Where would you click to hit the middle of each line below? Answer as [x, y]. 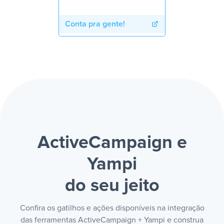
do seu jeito [112, 186]
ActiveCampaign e [112, 143]
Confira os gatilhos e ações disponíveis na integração [112, 208]
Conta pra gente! [95, 24]
